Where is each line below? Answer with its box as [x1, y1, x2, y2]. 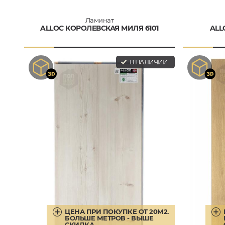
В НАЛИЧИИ [128, 58, 167, 66]
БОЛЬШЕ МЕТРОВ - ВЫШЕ [65, 213, 153, 222]
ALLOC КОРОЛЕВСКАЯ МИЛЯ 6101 [40, 23, 159, 33]
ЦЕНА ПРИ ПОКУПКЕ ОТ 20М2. [65, 207, 169, 215]
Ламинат [85, 16, 114, 24]
